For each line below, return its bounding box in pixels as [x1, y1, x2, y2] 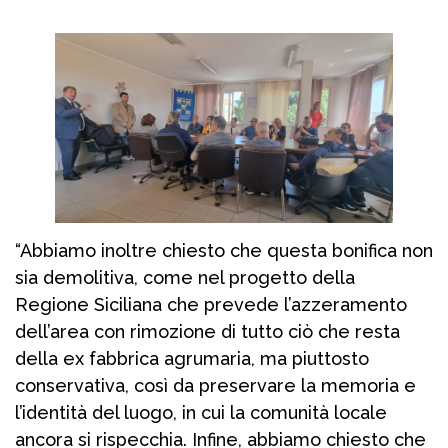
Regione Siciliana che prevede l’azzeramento [15, 294, 407, 316]
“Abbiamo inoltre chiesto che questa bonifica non [15, 240, 433, 262]
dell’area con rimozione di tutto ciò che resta [15, 321, 400, 343]
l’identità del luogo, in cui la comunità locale [15, 402, 387, 424]
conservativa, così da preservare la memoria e [15, 375, 416, 397]
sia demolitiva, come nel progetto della [15, 267, 355, 289]
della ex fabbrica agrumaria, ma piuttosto [15, 348, 369, 370]
